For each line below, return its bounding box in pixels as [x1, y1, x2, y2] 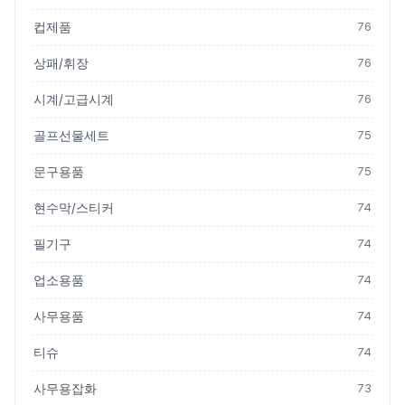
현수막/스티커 [33, 201, 114, 216]
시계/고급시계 [33, 92, 114, 108]
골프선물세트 [33, 128, 109, 144]
